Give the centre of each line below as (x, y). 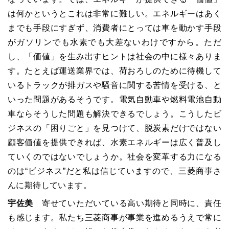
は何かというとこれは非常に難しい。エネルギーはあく (114, 14)
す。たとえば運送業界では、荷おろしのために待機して (114, 71)
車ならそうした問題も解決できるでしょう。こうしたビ (114, 114)
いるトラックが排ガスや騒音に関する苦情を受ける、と (114, 85)
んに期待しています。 (50, 185)
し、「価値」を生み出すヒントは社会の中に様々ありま (114, 56)
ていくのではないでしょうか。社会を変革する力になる (114, 157)
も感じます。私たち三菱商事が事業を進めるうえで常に (114, 217)
